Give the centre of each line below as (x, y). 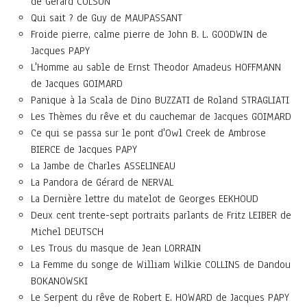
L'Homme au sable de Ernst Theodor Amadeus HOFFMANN (156, 67)
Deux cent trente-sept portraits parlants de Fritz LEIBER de (161, 215)
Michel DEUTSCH (67, 231)
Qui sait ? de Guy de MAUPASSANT (107, 17)
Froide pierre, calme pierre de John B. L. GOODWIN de (149, 34)
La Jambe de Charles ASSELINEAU (103, 165)
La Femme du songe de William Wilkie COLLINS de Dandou (161, 264)
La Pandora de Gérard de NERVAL (102, 182)
